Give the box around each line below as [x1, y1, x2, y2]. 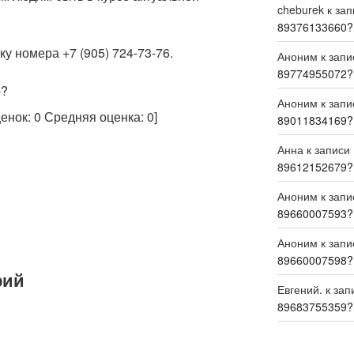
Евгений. [277, 281, 322, 298]
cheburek [277, 2, 324, 18]
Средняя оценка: [41, 107, 147, 126]
